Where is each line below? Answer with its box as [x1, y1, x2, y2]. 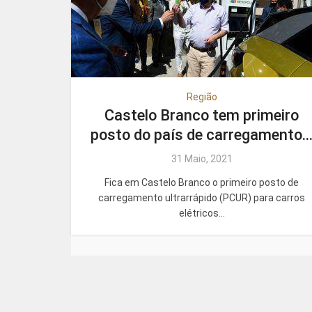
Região [186, 91, 217, 102]
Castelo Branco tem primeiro [104, 107, 299, 124]
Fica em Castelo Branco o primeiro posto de [104, 177, 299, 188]
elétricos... [178, 208, 225, 219]
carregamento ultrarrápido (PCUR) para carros [98, 192, 305, 203]
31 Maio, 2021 [171, 153, 233, 164]
